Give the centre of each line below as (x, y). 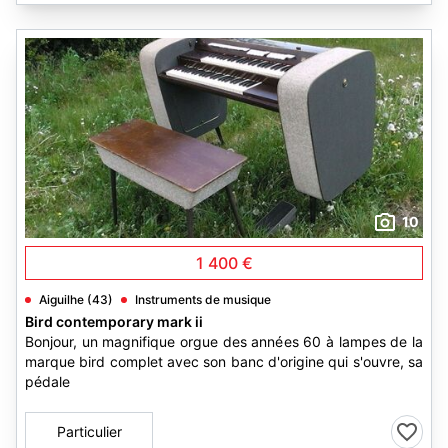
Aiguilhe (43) (76, 299)
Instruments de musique (203, 299)
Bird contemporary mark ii (114, 321)
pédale (47, 381)
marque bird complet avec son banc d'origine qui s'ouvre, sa (224, 361)
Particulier (89, 431)
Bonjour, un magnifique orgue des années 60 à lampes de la (224, 341)
